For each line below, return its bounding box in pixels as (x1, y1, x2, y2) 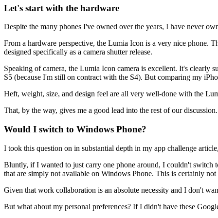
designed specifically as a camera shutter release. (4, 48, 152, 56)
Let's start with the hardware (4, 2, 119, 13)
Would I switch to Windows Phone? (4, 124, 146, 134)
